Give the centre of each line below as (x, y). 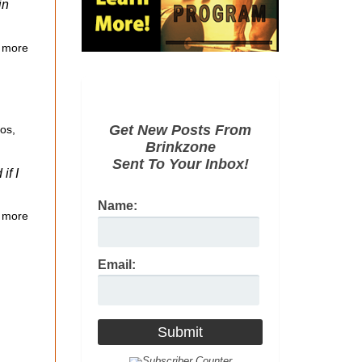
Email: (117, 264)
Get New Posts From (180, 130)
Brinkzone (180, 147)
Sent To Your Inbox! (180, 164)
